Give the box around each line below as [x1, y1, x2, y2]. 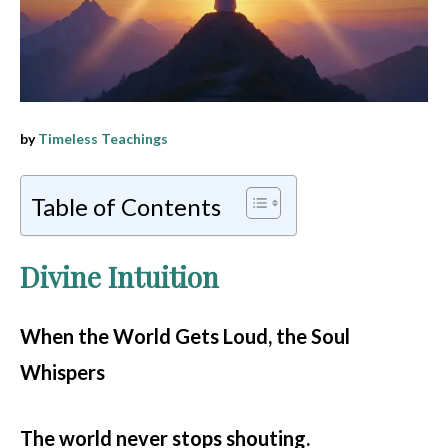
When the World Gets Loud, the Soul [20, 323, 350, 348]
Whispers [20, 359, 105, 384]
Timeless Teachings [38, 129, 168, 147]
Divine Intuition [20, 257, 219, 295]
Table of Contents [31, 191, 221, 221]
